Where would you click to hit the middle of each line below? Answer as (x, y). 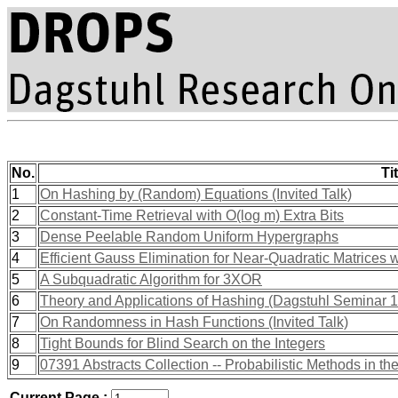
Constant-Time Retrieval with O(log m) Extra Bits (192, 215)
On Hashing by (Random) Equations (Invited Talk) (196, 194)
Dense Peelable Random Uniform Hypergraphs (189, 237)
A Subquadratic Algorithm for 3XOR (151, 279)
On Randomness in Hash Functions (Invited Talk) (194, 322)
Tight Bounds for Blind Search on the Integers (183, 343)
